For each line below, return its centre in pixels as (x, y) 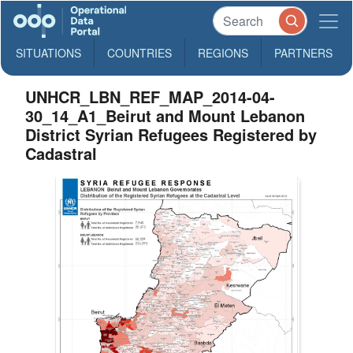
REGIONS (223, 53)
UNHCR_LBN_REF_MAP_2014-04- (150, 97)
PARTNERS (303, 53)
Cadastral (61, 153)
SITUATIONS (48, 53)
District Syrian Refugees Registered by (171, 134)
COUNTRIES (139, 53)
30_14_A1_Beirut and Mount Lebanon (165, 115)
